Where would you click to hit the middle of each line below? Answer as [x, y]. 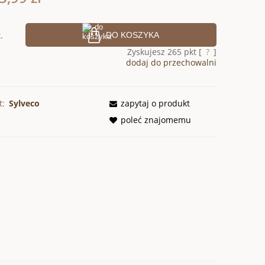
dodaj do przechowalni [171, 62]
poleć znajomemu [156, 119]
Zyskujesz [147, 51]
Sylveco [25, 103]
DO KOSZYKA [133, 35]
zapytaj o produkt [156, 103]
